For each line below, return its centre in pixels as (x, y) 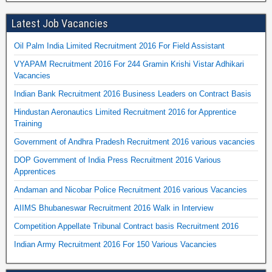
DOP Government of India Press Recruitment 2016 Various (117, 160)
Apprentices (35, 171)
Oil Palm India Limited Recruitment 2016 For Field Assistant (119, 46)
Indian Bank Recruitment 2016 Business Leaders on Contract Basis (133, 93)
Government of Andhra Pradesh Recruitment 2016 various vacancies (134, 141)
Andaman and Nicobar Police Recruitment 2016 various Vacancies (131, 189)
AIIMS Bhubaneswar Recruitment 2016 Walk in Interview (114, 208)
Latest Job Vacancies (60, 23)
